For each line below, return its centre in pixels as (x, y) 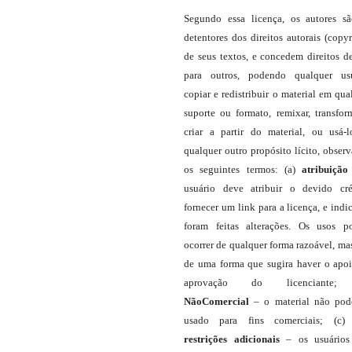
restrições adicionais (235, 339)
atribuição (325, 170)
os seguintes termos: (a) (243, 170)
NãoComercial (216, 302)
